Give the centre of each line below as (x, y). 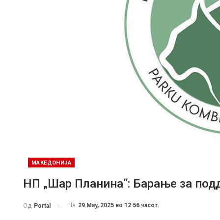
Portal (42, 206)
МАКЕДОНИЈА (51, 163)
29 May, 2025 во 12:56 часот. (119, 206)
